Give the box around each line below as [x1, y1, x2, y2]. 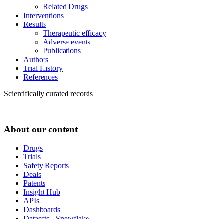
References [23, 72, 58, 81]
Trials [23, 153, 41, 161]
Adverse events [43, 37, 90, 46]
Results [23, 20, 46, 28]
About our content [4, 124, 78, 134]
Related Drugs [43, 2, 88, 11]
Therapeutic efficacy [43, 28, 106, 37]
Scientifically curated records [4, 89, 93, 98]
